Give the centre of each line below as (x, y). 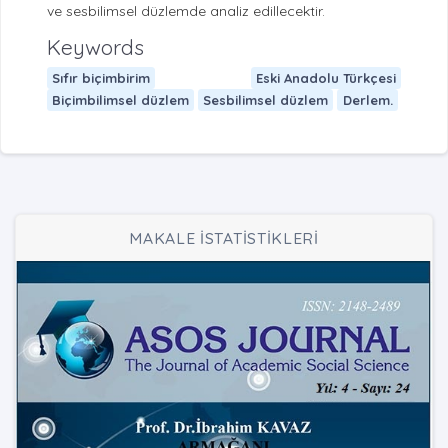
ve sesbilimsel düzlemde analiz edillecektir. (185, 11)
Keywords (95, 47)
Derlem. (367, 99)
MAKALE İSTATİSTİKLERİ (224, 238)
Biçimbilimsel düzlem (120, 99)
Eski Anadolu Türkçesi (326, 77)
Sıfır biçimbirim (100, 77)
